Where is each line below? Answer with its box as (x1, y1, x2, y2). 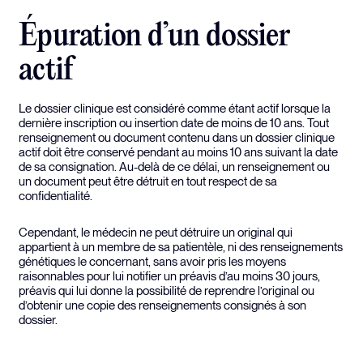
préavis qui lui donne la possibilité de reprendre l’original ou (19, 284, 314, 299)
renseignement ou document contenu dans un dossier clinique (19, 130, 335, 146)
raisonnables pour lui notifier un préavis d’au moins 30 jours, (19, 269, 320, 284)
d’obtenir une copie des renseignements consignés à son (19, 298, 306, 314)
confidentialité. (19, 189, 92, 204)
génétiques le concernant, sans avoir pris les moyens (19, 254, 286, 270)
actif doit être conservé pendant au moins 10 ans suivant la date (19, 145, 338, 160)
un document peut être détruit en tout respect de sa (19, 174, 277, 190)
